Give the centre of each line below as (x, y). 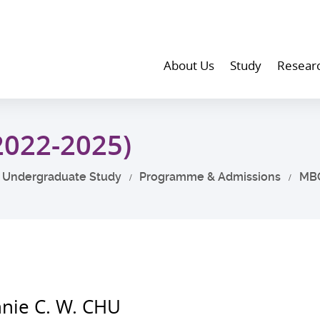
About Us (189, 65)
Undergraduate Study (61, 177)
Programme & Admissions (210, 177)
